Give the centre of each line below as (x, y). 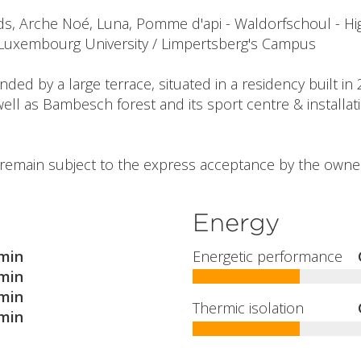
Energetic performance (268, 256)
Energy (236, 222)
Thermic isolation (248, 308)
